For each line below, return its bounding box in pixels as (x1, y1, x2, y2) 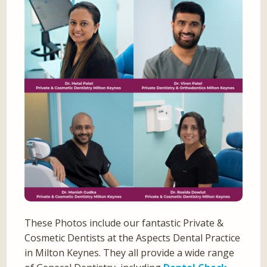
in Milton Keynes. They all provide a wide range (24, 246, 235, 260)
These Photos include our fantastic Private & (24, 216, 224, 230)
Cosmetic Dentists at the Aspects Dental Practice (24, 231, 241, 245)
